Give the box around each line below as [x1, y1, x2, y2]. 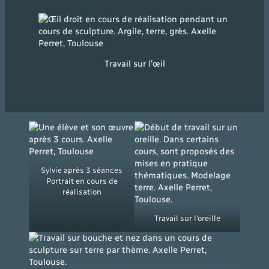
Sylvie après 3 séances [41, 165, 122, 175]
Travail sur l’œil [104, 58, 165, 70]
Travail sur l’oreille [154, 213, 220, 223]
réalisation [62, 187, 101, 196]
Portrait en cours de [46, 176, 118, 186]
